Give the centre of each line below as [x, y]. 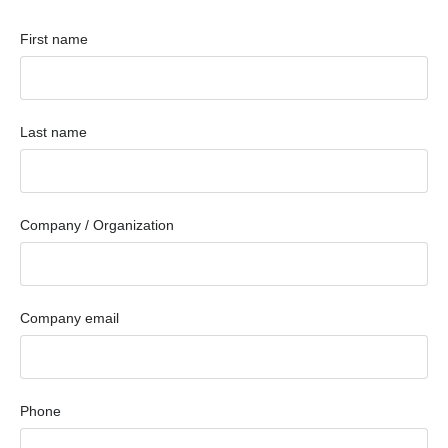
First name [54, 38]
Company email [69, 317]
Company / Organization [97, 224]
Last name [53, 131]
